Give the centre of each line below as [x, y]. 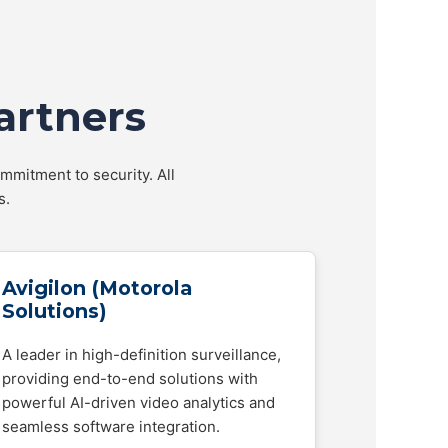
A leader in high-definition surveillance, [141, 354]
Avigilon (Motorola [97, 288]
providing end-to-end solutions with [130, 378]
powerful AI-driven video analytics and [138, 402]
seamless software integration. [111, 426]
